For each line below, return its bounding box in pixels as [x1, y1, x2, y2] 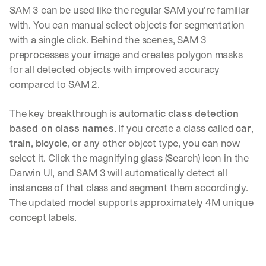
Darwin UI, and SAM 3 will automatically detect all [9, 166, 227, 180]
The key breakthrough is [9, 106, 119, 121]
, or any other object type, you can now [67, 136, 240, 151]
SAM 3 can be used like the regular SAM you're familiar [9, 3, 249, 18]
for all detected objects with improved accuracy [9, 62, 220, 77]
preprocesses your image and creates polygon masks [9, 47, 243, 62]
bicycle [35, 136, 68, 151]
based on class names [9, 121, 114, 136]
